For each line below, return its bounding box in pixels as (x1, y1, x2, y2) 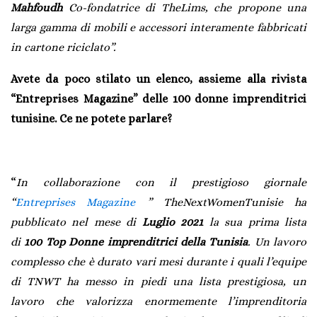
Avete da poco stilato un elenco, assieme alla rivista (11, 71, 306, 86)
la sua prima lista (203, 214, 307, 229)
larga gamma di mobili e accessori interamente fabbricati (11, 20, 306, 34)
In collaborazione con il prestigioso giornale (16, 175, 306, 189)
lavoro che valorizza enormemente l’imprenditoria (11, 294, 306, 308)
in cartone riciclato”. (11, 40, 116, 54)
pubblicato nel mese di (11, 214, 142, 229)
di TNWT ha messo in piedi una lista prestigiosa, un (11, 274, 306, 288)
